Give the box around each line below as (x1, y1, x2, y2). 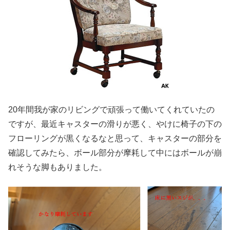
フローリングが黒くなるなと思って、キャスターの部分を (8, 134, 222, 143)
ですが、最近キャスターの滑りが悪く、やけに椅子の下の (8, 120, 222, 129)
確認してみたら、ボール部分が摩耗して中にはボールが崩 (8, 148, 222, 158)
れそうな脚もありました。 (8, 163, 107, 172)
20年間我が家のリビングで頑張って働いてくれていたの (8, 105, 215, 114)
